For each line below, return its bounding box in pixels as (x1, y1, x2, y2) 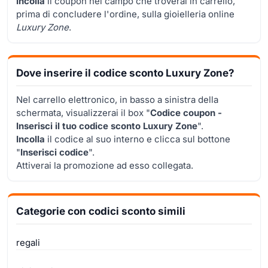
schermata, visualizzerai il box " (16, 106, 150, 118)
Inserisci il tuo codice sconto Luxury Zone (16, 120, 197, 132)
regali (16, 236, 40, 248)
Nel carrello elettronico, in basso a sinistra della (16, 93, 218, 105)
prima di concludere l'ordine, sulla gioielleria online (16, 8, 234, 20)
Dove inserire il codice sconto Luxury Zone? (16, 66, 234, 79)
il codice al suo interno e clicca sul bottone (45, 133, 230, 145)
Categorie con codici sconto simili (16, 205, 185, 217)
